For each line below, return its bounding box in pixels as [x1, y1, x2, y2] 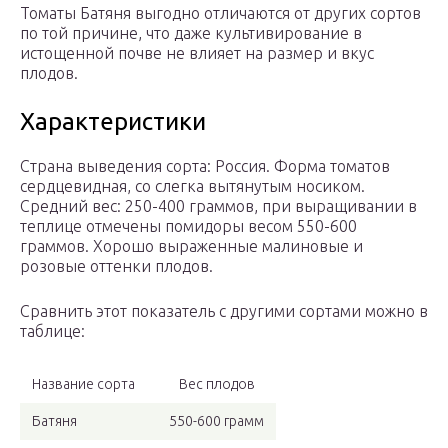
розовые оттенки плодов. [20, 257, 213, 276]
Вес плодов [178, 376, 255, 393]
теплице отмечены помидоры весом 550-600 [20, 217, 357, 236]
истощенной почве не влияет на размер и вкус [20, 44, 374, 63]
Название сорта [32, 376, 135, 393]
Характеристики [20, 108, 206, 136]
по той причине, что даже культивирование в [20, 24, 362, 43]
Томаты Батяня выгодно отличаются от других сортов [20, 4, 421, 23]
